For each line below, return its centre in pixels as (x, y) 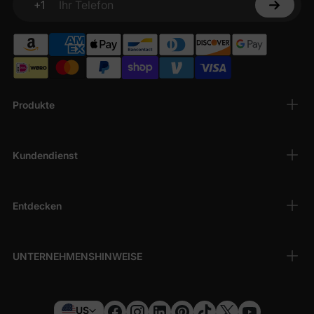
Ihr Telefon (47, 12)
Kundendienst (45, 155)
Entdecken (37, 205)
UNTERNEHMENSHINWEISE (77, 256)
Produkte (34, 104)
